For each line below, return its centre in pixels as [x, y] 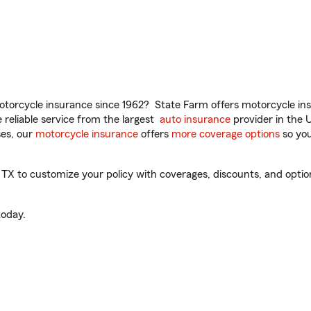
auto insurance [195, 119]
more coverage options [226, 134]
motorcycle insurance [87, 134]
